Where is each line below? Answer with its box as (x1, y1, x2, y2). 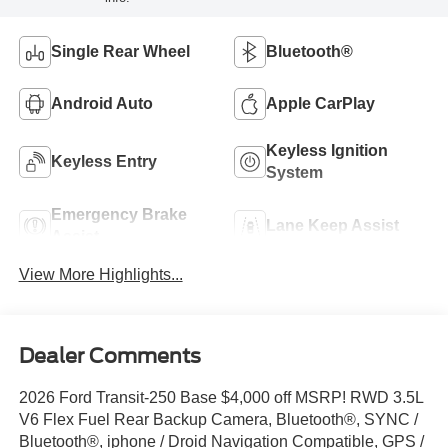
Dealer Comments (18, 344, 201, 369)
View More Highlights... (18, 265, 183, 283)
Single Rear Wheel (50, 42, 190, 60)
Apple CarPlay (266, 94, 375, 112)
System (266, 163, 323, 181)
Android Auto (50, 94, 153, 112)
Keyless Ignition (266, 141, 388, 159)
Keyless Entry (50, 152, 157, 170)
